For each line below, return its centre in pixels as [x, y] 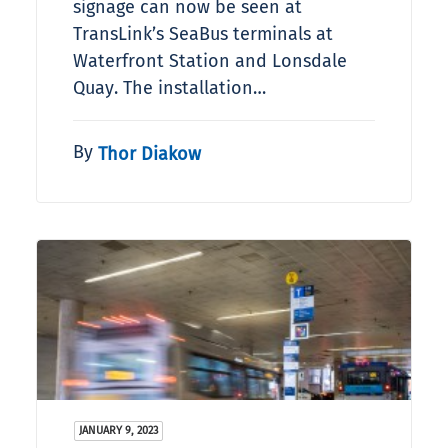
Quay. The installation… [169, 88]
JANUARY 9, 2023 [118, 431]
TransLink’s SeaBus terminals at [203, 34]
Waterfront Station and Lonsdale [210, 61]
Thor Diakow [149, 153]
